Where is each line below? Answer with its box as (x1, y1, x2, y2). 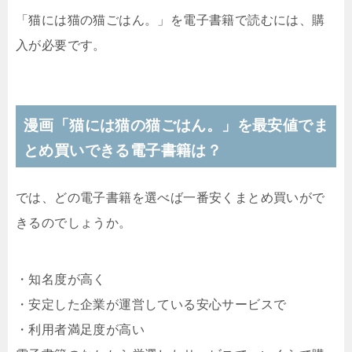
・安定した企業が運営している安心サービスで (16, 298, 287, 312)
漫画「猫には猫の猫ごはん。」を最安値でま (24, 117, 328, 134)
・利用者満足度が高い (16, 323, 145, 337)
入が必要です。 (16, 38, 106, 53)
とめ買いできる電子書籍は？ (24, 142, 222, 159)
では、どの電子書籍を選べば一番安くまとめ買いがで (16, 191, 325, 205)
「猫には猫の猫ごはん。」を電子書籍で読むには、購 (16, 13, 325, 27)
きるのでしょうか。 (16, 216, 132, 230)
